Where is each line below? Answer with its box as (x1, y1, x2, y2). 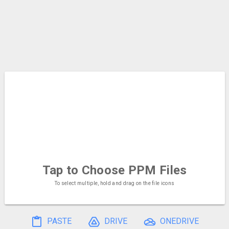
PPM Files (125, 163, 187, 178)
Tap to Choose (42, 163, 125, 178)
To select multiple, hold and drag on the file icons (54, 180, 175, 187)
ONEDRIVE (159, 216, 199, 226)
